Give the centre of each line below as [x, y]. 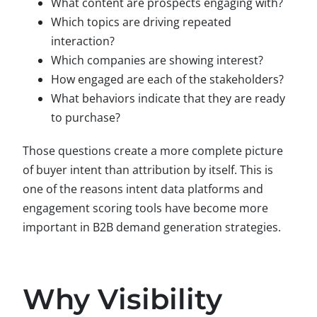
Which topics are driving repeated [141, 22]
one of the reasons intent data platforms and [143, 189]
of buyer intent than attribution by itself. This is [148, 169]
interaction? [83, 41]
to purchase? [86, 117]
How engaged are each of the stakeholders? [167, 79]
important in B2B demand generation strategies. [152, 227]
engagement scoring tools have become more [145, 208]
